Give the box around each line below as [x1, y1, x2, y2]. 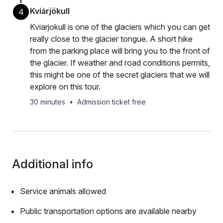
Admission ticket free [77, 98, 146, 106]
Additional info [12, 157, 93, 171]
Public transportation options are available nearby [20, 206, 197, 216]
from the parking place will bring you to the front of [30, 46, 210, 56]
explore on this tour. [30, 82, 101, 92]
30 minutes [30, 98, 65, 106]
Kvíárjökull [30, 6, 70, 16]
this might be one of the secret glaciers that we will [30, 70, 210, 80]
